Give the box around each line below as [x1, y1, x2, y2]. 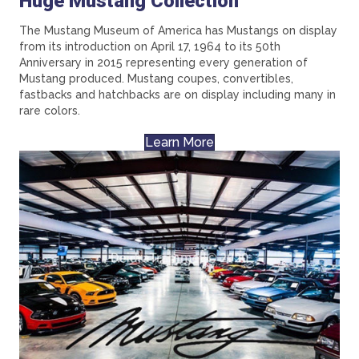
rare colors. [19, 103, 80, 117]
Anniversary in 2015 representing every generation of [19, 55, 308, 69]
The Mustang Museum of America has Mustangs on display [19, 23, 337, 37]
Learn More [145, 134, 214, 150]
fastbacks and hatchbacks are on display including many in [19, 87, 336, 101]
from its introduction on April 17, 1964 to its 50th [19, 39, 280, 53]
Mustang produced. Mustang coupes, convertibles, [19, 71, 293, 85]
